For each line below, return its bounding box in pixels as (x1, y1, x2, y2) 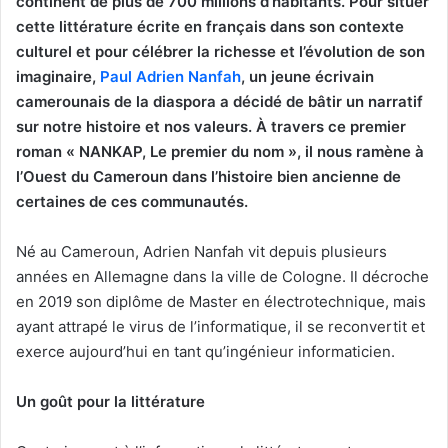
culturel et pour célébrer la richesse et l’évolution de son (16, 41, 425, 61)
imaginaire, (16, 66, 100, 86)
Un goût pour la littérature (16, 391, 205, 411)
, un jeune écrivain (241, 66, 374, 86)
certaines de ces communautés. (16, 191, 248, 211)
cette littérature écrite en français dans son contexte (16, 16, 404, 36)
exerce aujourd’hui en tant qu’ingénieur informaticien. (16, 341, 395, 361)
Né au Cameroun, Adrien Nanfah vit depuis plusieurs (16, 241, 387, 261)
